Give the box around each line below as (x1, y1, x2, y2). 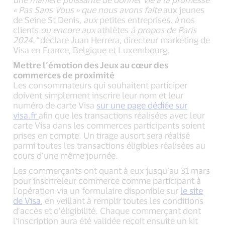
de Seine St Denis (13, 14, 80, 25)
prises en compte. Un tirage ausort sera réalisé (13, 130, 190, 140)
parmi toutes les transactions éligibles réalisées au (13, 140, 206, 150)
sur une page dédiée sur (96, 99, 188, 110)
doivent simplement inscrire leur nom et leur (13, 89, 184, 100)
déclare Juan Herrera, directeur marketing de (40, 34, 210, 45)
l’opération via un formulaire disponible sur (13, 185, 181, 195)
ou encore (41, 24, 82, 35)
